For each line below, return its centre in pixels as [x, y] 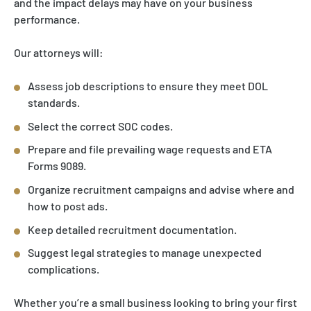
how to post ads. [68, 205]
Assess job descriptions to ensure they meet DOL [148, 86]
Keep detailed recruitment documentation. [132, 229]
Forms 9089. [57, 166]
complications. [64, 269]
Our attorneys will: [59, 53]
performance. [47, 19]
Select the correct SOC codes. [100, 126]
